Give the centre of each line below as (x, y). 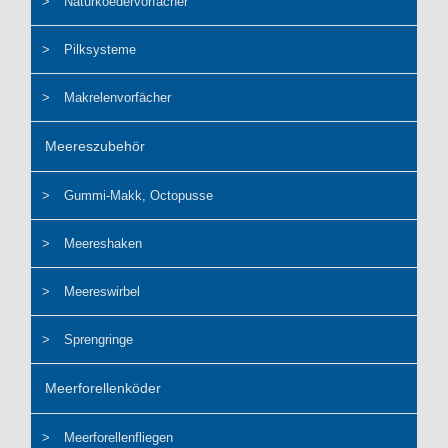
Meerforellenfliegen (119, 438)
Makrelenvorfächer (118, 98)
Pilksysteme (100, 50)
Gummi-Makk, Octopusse (139, 196)
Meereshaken (103, 244)
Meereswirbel (102, 292)
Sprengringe (99, 340)
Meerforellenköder (103, 388)
